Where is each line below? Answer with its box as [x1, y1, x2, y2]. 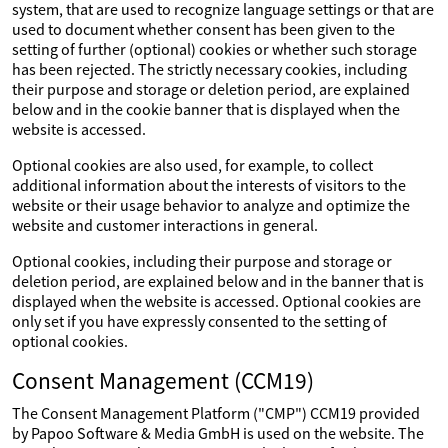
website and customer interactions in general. [12, 215, 318, 235]
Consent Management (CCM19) [12, 366, 314, 395]
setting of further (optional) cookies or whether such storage [12, 39, 417, 59]
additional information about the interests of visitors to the [12, 175, 406, 195]
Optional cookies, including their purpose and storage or [12, 251, 392, 271]
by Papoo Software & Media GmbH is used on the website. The [12, 423, 424, 443]
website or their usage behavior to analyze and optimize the [12, 195, 410, 215]
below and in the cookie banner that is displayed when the [12, 99, 400, 119]
